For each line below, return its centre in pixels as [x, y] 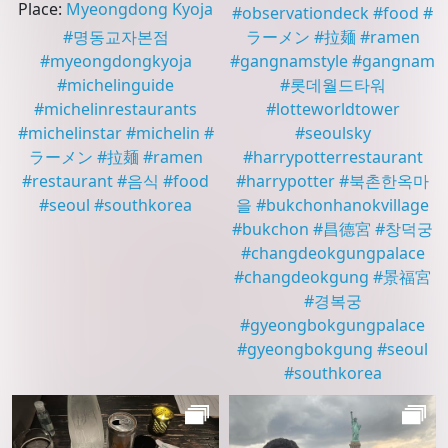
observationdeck [305, 13]
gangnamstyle [294, 61]
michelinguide [120, 85]
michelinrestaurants [120, 109]
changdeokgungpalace [337, 253]
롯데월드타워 [337, 85]
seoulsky [337, 133]
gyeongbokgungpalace [337, 325]
